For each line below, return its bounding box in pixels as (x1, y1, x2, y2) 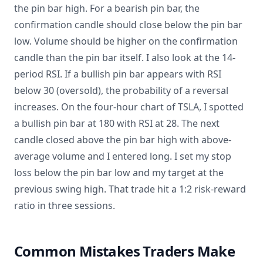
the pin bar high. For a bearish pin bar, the (14, 2, 200, 15)
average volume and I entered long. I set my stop (14, 150, 231, 163)
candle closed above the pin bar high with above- (14, 133, 231, 146)
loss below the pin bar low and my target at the (14, 166, 224, 179)
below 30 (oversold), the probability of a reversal (14, 84, 228, 97)
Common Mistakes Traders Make (14, 241, 235, 261)
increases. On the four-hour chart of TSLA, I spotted (14, 100, 244, 113)
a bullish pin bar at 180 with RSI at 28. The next (14, 117, 220, 130)
